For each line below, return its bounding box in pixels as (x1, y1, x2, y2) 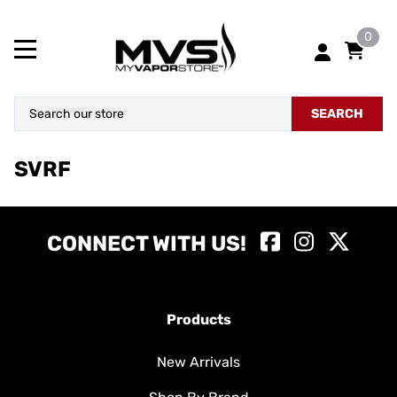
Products (166, 311, 231, 329)
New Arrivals (157, 354, 240, 371)
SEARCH (311, 106, 363, 122)
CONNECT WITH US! (47, 230, 247, 256)
